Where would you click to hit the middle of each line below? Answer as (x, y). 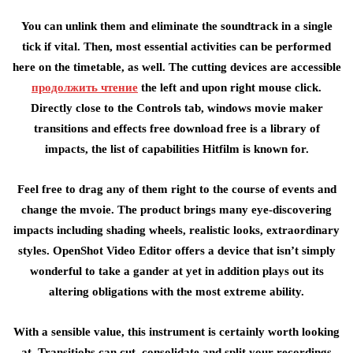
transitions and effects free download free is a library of (176, 128)
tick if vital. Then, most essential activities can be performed (176, 46)
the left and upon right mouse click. (230, 87)
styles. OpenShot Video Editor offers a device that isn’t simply (176, 251)
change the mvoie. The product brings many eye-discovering (176, 210)
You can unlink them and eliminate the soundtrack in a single (176, 26)
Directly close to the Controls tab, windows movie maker (176, 108)
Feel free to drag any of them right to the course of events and (176, 189)
